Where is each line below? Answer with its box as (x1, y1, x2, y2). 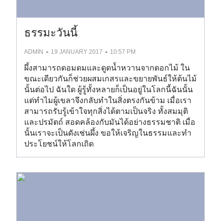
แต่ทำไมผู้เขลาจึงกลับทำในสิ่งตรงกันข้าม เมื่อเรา (24, 96, 191, 105)
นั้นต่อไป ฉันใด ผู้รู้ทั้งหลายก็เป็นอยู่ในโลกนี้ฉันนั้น (24, 85, 193, 94)
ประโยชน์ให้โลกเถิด (24, 140, 94, 148)
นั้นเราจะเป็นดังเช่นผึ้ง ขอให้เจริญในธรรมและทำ (24, 129, 191, 137)
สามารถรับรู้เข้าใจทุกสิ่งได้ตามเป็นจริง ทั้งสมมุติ (24, 107, 188, 115)
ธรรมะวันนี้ (24, 27, 77, 39)
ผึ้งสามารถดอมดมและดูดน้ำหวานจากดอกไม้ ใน (24, 64, 190, 72)
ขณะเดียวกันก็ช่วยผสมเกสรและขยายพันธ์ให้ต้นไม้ (24, 74, 197, 83)
